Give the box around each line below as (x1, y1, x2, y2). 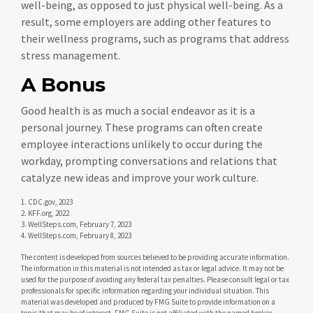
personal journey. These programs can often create (21, 119, 263, 134)
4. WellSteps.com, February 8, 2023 (21, 230, 131, 240)
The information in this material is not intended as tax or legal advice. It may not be (21, 263, 284, 273)
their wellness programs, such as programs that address (21, 31, 289, 45)
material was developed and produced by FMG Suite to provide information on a (21, 296, 275, 307)
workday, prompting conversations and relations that (21, 153, 277, 168)
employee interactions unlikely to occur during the (21, 136, 263, 151)
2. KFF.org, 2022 (21, 208, 69, 218)
